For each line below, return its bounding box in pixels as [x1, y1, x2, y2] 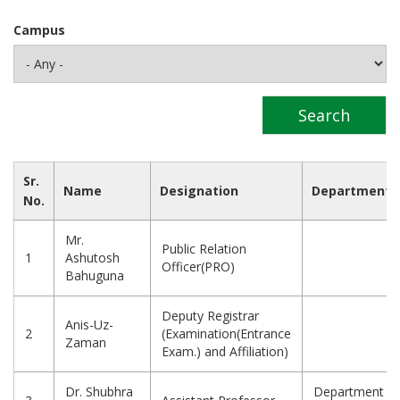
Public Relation [162, 240, 246, 258]
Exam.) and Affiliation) [162, 343, 288, 361]
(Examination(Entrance [162, 325, 291, 343]
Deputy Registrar [162, 307, 259, 325]
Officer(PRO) [162, 258, 235, 276]
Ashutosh [65, 249, 120, 267]
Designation [160, 182, 238, 200]
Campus [13, 21, 65, 39]
